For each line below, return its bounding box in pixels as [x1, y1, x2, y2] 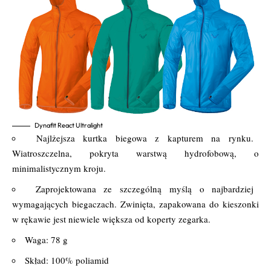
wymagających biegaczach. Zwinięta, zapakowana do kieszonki [12, 198, 259, 211]
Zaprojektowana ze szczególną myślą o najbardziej [35, 183, 254, 195]
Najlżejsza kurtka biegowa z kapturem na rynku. [36, 132, 253, 145]
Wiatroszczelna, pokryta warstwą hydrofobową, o [12, 147, 259, 160]
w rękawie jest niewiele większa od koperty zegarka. [12, 213, 211, 226]
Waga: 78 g [25, 233, 68, 246]
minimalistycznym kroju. [12, 162, 106, 175]
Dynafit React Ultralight [34, 121, 103, 130]
